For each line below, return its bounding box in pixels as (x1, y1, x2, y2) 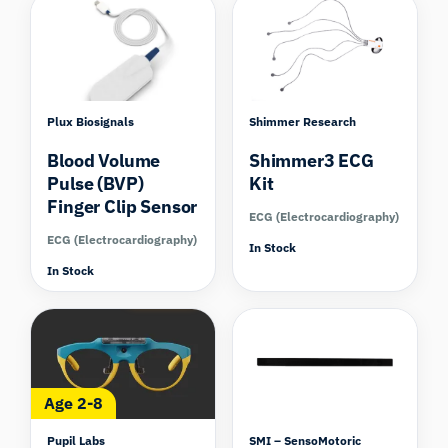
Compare (137, 280, 189, 296)
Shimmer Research (249, 114, 356, 130)
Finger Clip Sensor (47, 195, 198, 219)
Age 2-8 (44, 393, 104, 414)
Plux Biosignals (47, 114, 135, 130)
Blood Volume (47, 149, 161, 173)
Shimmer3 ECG (249, 149, 374, 173)
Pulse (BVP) (47, 172, 144, 196)
